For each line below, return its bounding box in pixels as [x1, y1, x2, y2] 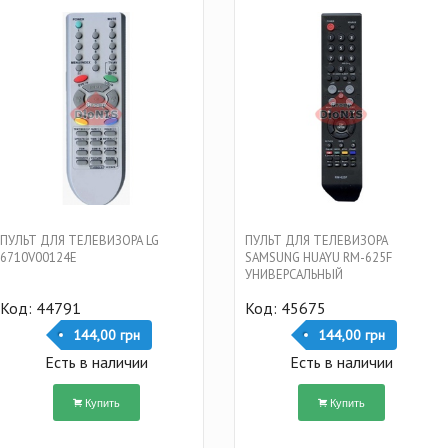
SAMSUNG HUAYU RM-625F [244, 249, 392, 267]
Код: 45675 [244, 298, 326, 319]
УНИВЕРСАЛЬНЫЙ [244, 266, 343, 284]
